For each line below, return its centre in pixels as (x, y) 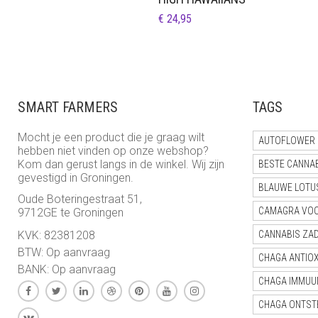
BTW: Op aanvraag (64, 252)
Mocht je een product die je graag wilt (111, 137)
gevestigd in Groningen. (76, 177)
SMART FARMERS (68, 107)
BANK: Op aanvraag (67, 269)
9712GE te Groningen (71, 212)
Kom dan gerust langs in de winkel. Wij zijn (121, 164)
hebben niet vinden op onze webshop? (113, 150)
